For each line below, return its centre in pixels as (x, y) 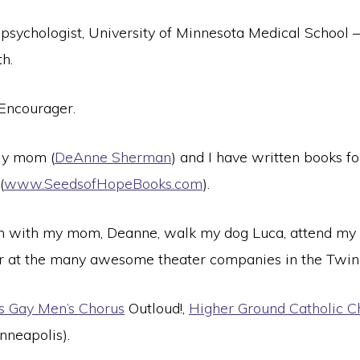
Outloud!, (157, 309)
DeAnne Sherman (113, 157)
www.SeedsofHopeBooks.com (103, 184)
